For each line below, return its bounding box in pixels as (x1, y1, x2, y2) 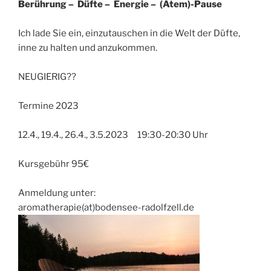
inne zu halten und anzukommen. (18, 42, 157, 53)
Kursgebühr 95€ (18, 158, 89, 169)
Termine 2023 (18, 100, 79, 111)
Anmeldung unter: (18, 187, 96, 198)
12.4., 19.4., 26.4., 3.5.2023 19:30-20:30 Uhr (18, 129, 208, 140)
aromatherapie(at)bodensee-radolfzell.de (18, 201, 194, 213)
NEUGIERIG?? (18, 71, 76, 82)
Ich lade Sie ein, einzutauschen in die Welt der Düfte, (18, 27, 240, 39)
